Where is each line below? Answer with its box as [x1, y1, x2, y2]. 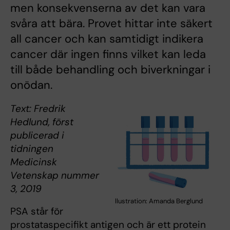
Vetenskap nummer [10, 169, 99, 182]
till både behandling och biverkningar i [10, 62, 210, 78]
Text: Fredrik [10, 102, 66, 116]
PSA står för [10, 205, 63, 218]
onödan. [10, 78, 52, 93]
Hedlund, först [10, 116, 73, 129]
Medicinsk [10, 156, 57, 169]
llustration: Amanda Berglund [115, 197, 203, 206]
